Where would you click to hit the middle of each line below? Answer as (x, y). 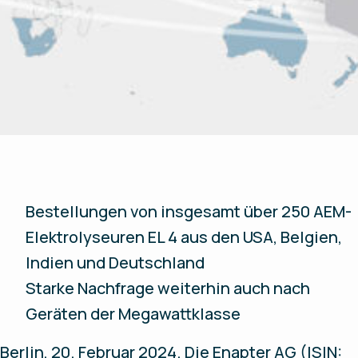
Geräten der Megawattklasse (133, 314)
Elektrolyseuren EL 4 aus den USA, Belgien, (184, 237)
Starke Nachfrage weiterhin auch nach (168, 288)
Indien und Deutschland (115, 263)
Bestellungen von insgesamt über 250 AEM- (189, 211)
